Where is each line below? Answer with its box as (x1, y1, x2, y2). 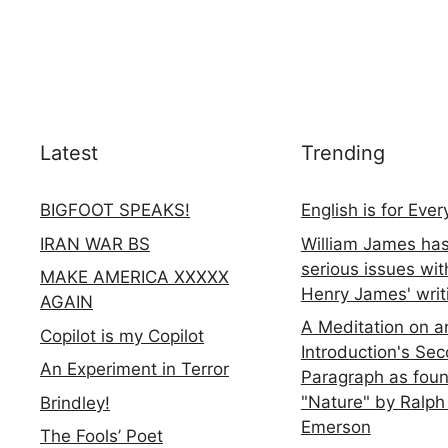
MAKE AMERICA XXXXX (40, 267, 229, 287)
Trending (300, 141, 385, 165)
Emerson (300, 417, 371, 437)
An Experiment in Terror (40, 359, 229, 379)
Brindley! (40, 392, 110, 413)
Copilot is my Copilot (40, 325, 204, 346)
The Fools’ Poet (40, 426, 163, 446)
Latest (40, 141, 98, 165)
